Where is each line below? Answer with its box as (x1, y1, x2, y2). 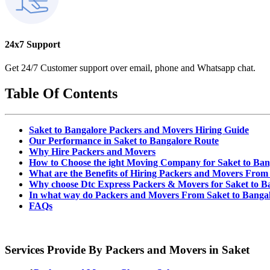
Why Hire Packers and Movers (29, 146, 155, 157)
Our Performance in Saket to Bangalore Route (29, 135, 219, 146)
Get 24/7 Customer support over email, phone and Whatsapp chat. (5, 63, 256, 74)
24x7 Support (5, 39, 60, 49)
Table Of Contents (5, 85, 118, 101)
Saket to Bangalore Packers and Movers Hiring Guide (29, 124, 249, 135)
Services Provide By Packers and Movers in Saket (5, 243, 250, 256)
